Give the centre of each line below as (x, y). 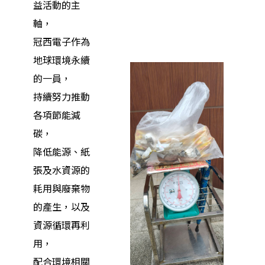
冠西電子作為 (62, 43)
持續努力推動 (62, 98)
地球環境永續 (62, 61)
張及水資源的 (62, 171)
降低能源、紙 (62, 153)
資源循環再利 (62, 226)
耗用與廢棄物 (62, 189)
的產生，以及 (62, 208)
